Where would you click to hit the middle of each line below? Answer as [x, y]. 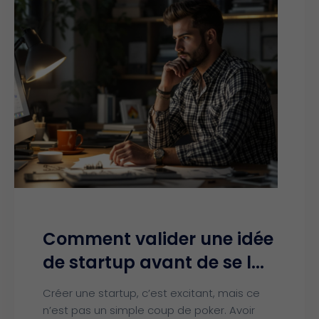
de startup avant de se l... [153, 262]
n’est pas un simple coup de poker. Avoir [149, 310]
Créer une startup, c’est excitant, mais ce [151, 293]
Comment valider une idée [158, 239]
